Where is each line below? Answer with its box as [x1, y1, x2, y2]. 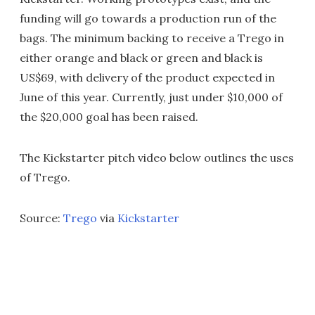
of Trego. [20, 170, 70, 185]
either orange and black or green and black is [20, 51, 263, 65]
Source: [20, 211, 63, 226]
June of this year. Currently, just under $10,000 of [20, 90, 283, 105]
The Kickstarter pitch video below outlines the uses [20, 150, 294, 165]
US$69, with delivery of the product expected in [20, 70, 275, 85]
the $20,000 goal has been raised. [20, 110, 198, 124]
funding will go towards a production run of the [20, 11, 276, 26]
